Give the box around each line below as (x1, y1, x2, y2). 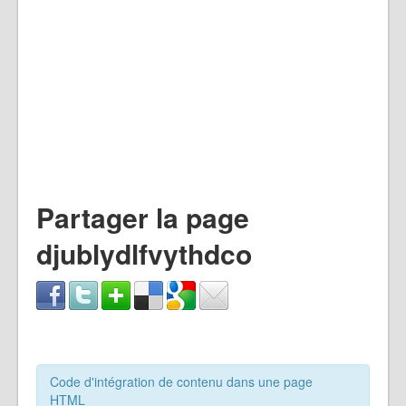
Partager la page (36, 198, 249, 237)
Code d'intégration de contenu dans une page (50, 372, 313, 391)
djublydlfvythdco (36, 234, 252, 273)
